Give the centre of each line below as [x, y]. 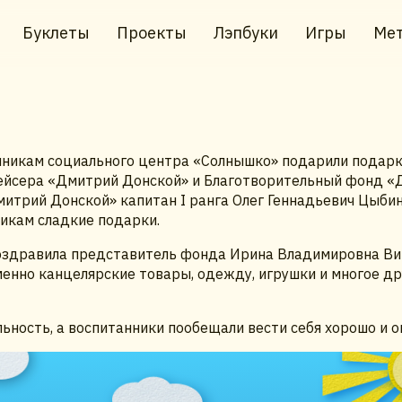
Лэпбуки [246, 33]
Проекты [152, 33]
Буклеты [56, 33]
